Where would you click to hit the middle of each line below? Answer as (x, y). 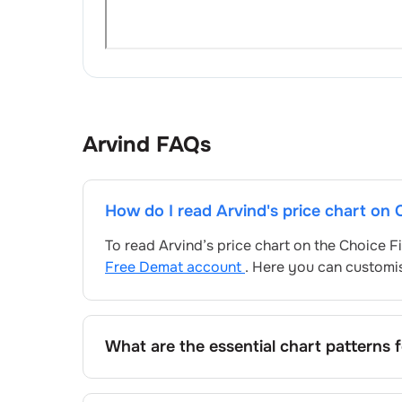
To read (132, 245)
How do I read (161, 210)
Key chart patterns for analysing (215, 380)
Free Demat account (175, 267)
